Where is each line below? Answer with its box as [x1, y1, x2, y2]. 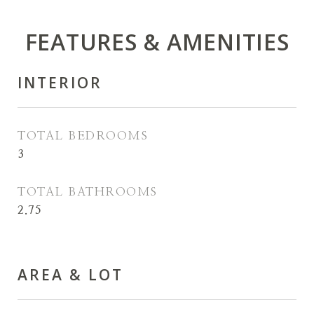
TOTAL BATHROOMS [18, 186, 158, 198]
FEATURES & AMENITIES [25, 27, 289, 57]
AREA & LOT [18, 265, 123, 285]
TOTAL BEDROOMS [18, 130, 148, 142]
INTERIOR [18, 73, 102, 93]
